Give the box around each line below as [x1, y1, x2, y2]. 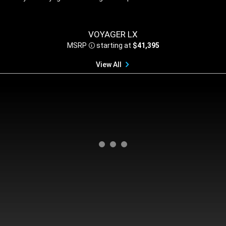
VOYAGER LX [88, 29, 138, 39]
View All [96, 60, 122, 69]
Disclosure [91, 44, 125, 52]
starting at [94, 41, 131, 49]
